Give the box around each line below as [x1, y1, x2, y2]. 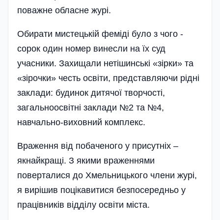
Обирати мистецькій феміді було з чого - [17, 29, 183, 39]
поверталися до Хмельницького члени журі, [17, 170, 197, 181]
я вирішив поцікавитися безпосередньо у [17, 185, 186, 195]
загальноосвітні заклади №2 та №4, [17, 103, 164, 113]
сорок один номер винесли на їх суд [17, 44, 165, 54]
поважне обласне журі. [17, 5, 111, 16]
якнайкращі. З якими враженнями [17, 156, 155, 166]
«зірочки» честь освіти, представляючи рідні [17, 73, 199, 83]
